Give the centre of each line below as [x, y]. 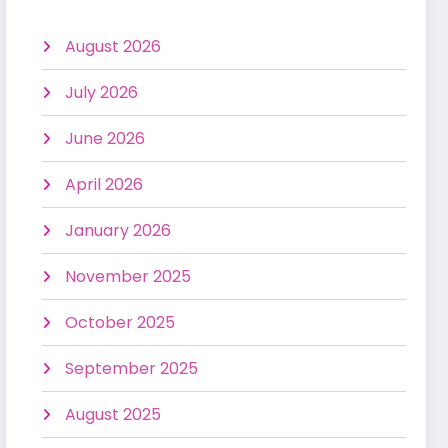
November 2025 [128, 277]
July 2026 [102, 93]
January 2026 [118, 231]
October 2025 [120, 323]
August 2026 [113, 47]
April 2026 [104, 185]
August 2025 [113, 415]
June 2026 [105, 139]
